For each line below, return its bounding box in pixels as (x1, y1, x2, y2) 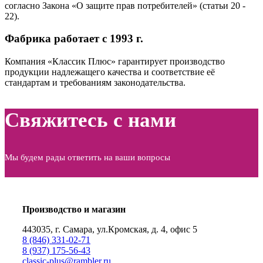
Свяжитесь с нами (5, 109, 176, 132)
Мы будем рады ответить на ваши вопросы (5, 153, 170, 163)
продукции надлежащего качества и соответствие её (5, 67, 215, 77)
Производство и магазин (22, 204, 126, 215)
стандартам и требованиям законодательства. (5, 77, 186, 88)
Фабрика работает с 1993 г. (5, 32, 143, 45)
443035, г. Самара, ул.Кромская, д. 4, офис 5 (22, 224, 197, 235)
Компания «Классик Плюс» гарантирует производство (5, 56, 225, 67)
